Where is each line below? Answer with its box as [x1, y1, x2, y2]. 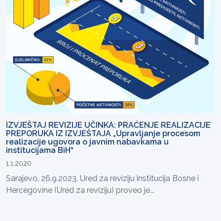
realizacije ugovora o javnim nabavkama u [6, 137, 169, 147]
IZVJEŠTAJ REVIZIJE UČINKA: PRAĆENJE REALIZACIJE [6, 120, 211, 130]
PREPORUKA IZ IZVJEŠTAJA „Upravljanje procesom [6, 129, 200, 139]
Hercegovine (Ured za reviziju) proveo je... [6, 185, 154, 195]
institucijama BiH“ [6, 146, 74, 155]
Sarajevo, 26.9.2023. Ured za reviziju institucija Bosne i [6, 174, 199, 184]
